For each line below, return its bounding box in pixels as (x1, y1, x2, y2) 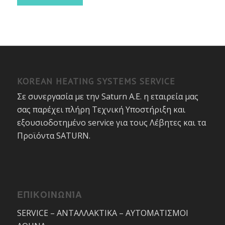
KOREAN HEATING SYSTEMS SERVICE (17, 75, 175, 87)
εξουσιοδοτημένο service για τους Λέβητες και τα (17, 117, 206, 129)
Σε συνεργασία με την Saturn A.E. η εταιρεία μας (17, 91, 198, 102)
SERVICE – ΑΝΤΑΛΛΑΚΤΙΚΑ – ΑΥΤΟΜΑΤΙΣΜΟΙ (17, 207, 188, 218)
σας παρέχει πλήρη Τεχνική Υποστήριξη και (17, 104, 185, 116)
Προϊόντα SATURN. (17, 130, 90, 142)
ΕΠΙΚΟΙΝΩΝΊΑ (17, 189, 82, 201)
